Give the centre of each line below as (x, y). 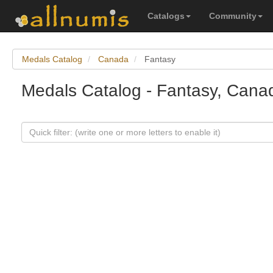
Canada (113, 59)
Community (233, 16)
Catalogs (166, 16)
